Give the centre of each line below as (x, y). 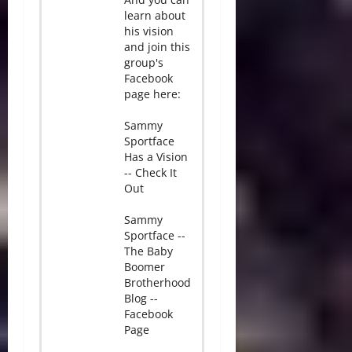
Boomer (145, 267)
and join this (157, 47)
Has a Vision (156, 157)
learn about (155, 16)
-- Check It (150, 173)
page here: (152, 94)
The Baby (148, 251)
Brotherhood (158, 283)
